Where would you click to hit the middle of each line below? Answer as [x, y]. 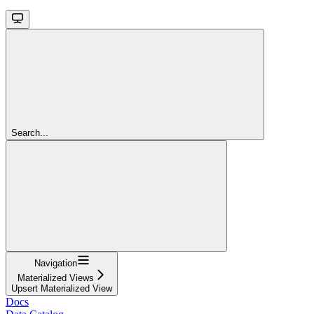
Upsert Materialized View [62, 288]
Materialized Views [55, 278]
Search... [30, 132]
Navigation [55, 263]
